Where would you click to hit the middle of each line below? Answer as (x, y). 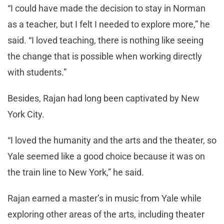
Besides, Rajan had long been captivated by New (103, 98)
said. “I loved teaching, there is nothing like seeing (105, 40)
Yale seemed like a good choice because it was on (106, 156)
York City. (26, 114)
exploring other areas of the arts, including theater (106, 214)
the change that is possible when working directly (105, 56)
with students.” (37, 72)
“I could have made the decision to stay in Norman (106, 8)
